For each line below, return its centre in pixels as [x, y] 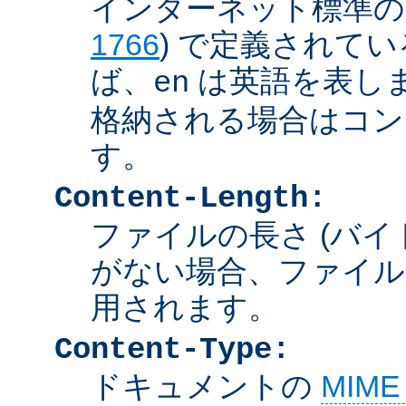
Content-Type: [172, 349]
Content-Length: [190, 198]
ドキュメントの [206, 386]
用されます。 [185, 307]
